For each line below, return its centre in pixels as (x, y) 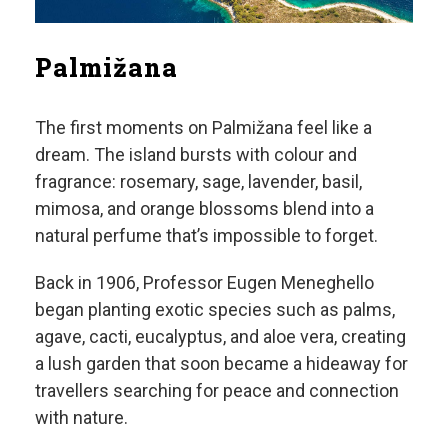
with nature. (81, 417)
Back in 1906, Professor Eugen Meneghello (204, 282)
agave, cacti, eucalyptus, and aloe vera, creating (220, 336)
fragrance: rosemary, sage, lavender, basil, (198, 181)
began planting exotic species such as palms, (215, 309)
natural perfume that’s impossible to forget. (206, 235)
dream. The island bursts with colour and (196, 154)
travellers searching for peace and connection (217, 390)
